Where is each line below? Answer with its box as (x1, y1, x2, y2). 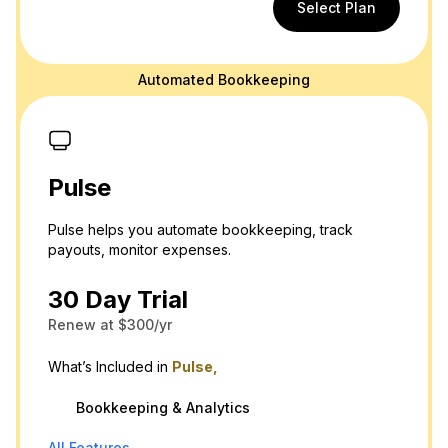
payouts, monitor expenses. (48, 241, 231, 259)
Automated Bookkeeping (138, 71, 310, 89)
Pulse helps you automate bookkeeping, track (48, 221, 353, 239)
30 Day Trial (48, 285, 188, 315)
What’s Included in (48, 358, 172, 376)
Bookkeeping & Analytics (76, 399, 250, 417)
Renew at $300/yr (48, 316, 172, 334)
